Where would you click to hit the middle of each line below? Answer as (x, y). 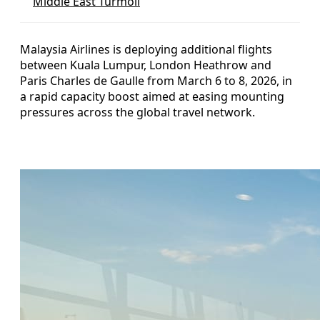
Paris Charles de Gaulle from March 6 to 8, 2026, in (156, 80)
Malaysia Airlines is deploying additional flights (146, 49)
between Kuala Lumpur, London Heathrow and (146, 65)
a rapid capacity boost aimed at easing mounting (152, 96)
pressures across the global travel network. (137, 112)
